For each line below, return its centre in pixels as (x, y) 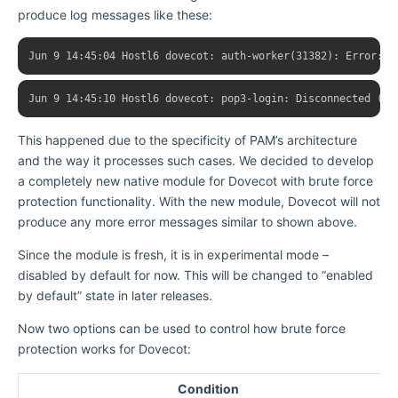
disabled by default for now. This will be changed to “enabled (195, 275)
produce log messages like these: (115, 15)
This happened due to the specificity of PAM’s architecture (187, 140)
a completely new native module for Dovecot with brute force (195, 181)
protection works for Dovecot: (104, 349)
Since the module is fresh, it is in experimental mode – (173, 255)
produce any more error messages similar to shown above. (187, 222)
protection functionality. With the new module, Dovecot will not (199, 202)
